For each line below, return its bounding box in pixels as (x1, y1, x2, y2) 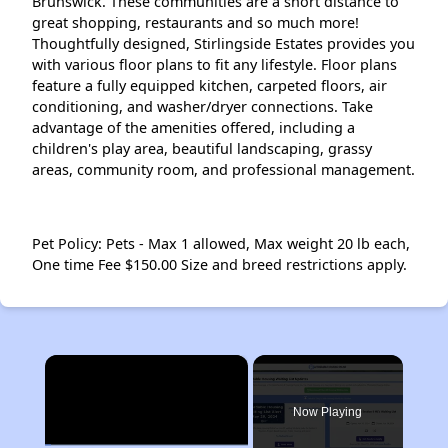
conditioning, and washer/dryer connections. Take (32, 96, 373, 116)
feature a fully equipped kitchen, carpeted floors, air (32, 75, 387, 95)
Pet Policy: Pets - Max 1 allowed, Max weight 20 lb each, (32, 233, 410, 253)
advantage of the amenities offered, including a (32, 117, 355, 137)
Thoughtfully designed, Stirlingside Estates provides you (32, 33, 415, 53)
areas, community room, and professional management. (32, 159, 415, 179)
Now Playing (293, 404, 363, 419)
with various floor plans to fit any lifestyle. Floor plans (32, 54, 397, 74)
